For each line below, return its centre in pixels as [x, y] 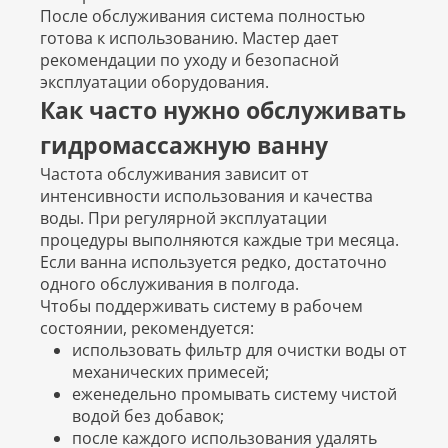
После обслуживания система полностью [202, 16]
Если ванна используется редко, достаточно [213, 262]
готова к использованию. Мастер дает [189, 38]
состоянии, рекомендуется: [147, 328]
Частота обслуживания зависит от [174, 174]
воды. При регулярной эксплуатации [183, 218]
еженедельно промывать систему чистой [234, 394]
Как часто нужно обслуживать [223, 110]
